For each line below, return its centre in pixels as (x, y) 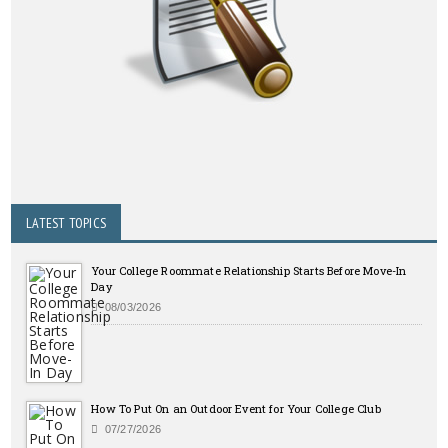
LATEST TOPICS (66, 222)
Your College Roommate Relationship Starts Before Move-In (249, 270)
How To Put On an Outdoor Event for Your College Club (236, 408)
